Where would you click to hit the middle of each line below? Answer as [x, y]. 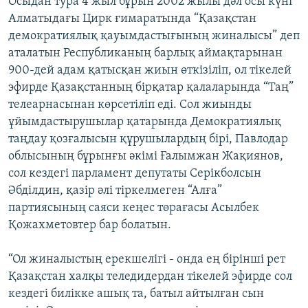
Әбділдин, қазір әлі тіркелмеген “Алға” [115, 191]
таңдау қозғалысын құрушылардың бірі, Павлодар [148, 140]
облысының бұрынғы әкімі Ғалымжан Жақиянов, [146, 157]
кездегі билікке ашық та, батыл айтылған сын [136, 294]
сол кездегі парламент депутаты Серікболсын [135, 174]
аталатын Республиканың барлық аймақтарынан [145, 54]
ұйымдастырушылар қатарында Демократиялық [145, 122]
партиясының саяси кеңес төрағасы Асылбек [134, 208]
